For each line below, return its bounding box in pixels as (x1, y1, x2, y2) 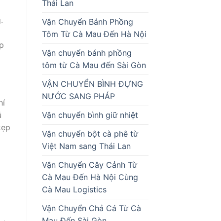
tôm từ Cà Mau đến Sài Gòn (41, 60, 148, 70)
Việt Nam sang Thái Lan (41, 141, 131, 151)
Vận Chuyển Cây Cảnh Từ (41, 159, 137, 170)
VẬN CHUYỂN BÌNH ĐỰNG (41, 78, 143, 89)
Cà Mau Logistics (41, 184, 109, 194)
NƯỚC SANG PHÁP (41, 91, 115, 101)
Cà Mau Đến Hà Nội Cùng (41, 172, 138, 182)
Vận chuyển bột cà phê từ (41, 128, 138, 139)
